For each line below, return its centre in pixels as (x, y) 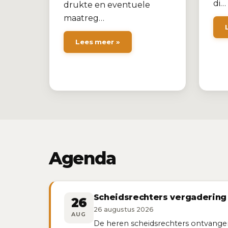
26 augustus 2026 (123, 210)
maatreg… (84, 18)
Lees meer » (98, 42)
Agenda (82, 158)
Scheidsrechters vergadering (160, 197)
